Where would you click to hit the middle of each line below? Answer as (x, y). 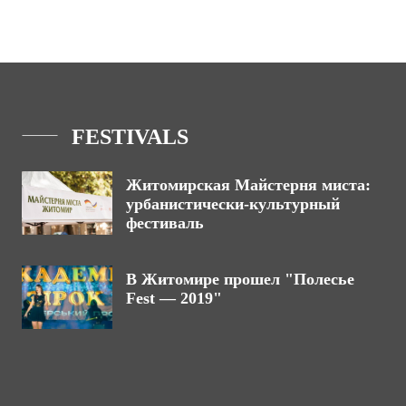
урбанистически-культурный (233, 204)
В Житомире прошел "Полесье (240, 279)
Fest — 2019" (174, 298)
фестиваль (165, 223)
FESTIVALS (130, 137)
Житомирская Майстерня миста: (248, 185)
